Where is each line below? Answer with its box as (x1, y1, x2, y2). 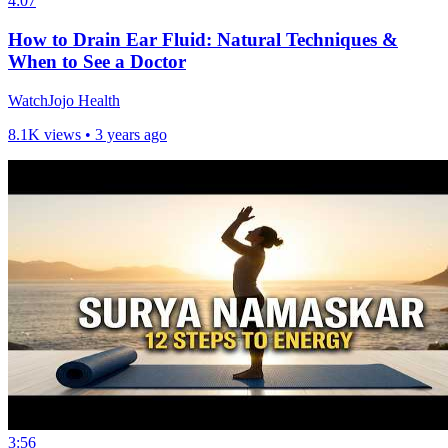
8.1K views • (8, 125, 95, 143)
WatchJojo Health (8, 91, 120, 109)
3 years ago (95, 125, 167, 143)
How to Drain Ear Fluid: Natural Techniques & (8, 29, 398, 51)
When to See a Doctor (8, 51, 186, 73)
